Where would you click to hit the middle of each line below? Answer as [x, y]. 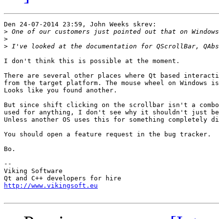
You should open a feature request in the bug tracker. [108, 134]
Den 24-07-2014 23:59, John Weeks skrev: [80, 24]
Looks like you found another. [61, 90]
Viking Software [33, 171]
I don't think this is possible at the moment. [92, 61]
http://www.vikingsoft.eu [51, 186]
